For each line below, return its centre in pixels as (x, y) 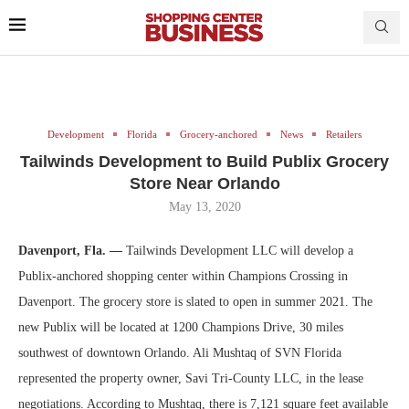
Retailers (344, 134)
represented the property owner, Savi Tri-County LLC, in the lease (191, 378)
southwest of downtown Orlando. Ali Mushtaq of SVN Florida (180, 352)
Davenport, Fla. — (70, 250)
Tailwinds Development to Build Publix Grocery (204, 161)
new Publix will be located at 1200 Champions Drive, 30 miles (181, 327)
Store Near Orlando (204, 183)
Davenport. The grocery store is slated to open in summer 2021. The (195, 301)
